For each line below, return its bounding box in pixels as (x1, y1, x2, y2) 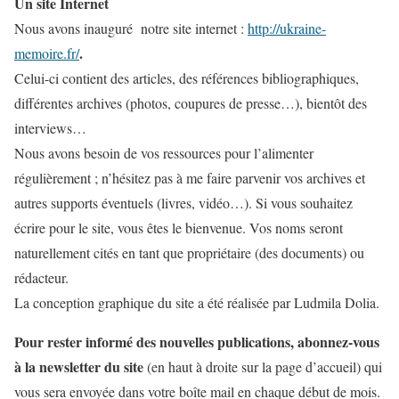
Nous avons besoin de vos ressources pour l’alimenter (14, 143, 313, 162)
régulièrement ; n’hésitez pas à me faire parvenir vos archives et (14, 168, 365, 187)
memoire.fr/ (14, 44, 79, 62)
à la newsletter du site (14, 356, 143, 377)
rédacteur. (14, 268, 69, 287)
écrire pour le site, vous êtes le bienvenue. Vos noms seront (14, 218, 343, 237)
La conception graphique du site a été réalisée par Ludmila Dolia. (14, 293, 379, 312)
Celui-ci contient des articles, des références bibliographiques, (14, 69, 359, 87)
